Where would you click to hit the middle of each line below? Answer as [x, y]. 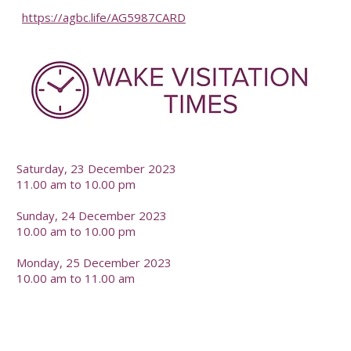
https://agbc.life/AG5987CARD [103, 18]
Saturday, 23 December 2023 [97, 168]
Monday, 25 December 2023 [94, 262]
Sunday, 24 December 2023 [92, 215]
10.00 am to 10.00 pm [76, 231]
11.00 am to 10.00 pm [76, 184]
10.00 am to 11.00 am [76, 278]
